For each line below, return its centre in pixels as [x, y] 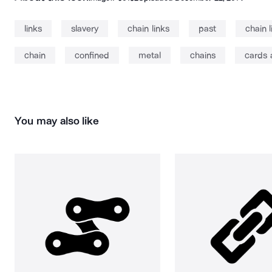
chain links [148, 29]
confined [92, 55]
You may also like [57, 121]
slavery [85, 29]
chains [203, 55]
